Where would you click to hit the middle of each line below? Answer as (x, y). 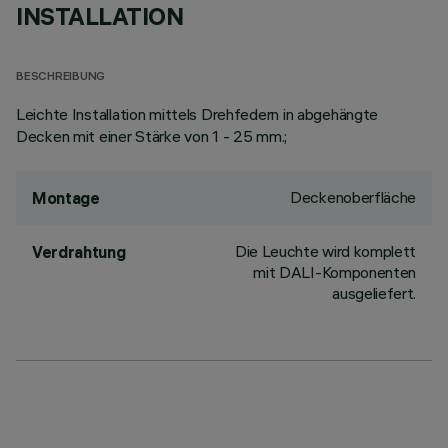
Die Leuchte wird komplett (325, 251)
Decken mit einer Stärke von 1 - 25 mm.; (152, 136)
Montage (66, 198)
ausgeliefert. (374, 293)
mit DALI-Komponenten (334, 272)
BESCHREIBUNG (61, 77)
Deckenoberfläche (353, 197)
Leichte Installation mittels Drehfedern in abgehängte (197, 114)
